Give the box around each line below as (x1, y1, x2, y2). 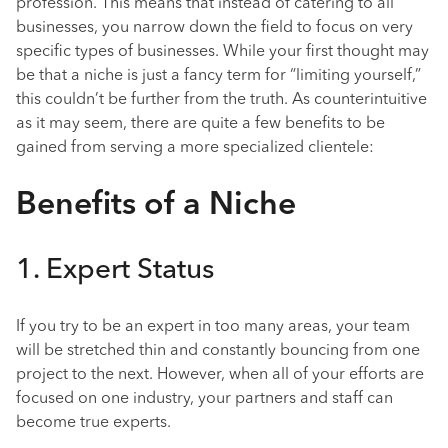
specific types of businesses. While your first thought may (16, 44, 429, 60)
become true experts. (16, 415, 171, 431)
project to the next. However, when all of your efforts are (16, 367, 424, 383)
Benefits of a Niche (16, 190, 296, 222)
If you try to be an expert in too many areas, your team (16, 319, 410, 335)
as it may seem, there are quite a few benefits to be (16, 116, 385, 132)
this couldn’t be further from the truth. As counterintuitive (16, 92, 427, 108)
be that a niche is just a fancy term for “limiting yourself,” (16, 68, 421, 84)
